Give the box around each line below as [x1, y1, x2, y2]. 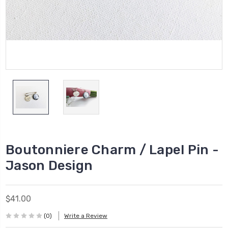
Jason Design [6, 157, 93, 174]
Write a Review [64, 212, 107, 220]
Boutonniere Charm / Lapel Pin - [6, 141, 219, 158]
